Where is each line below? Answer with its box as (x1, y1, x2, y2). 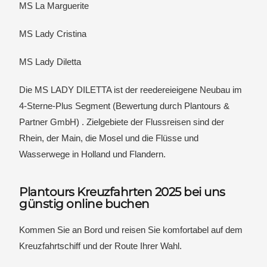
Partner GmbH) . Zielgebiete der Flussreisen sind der (19, 117, 225, 127)
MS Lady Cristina (19, 29, 87, 39)
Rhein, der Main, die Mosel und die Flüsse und (19, 133, 199, 143)
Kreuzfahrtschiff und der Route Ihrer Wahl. (19, 241, 182, 251)
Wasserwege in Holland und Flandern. (19, 149, 166, 159)
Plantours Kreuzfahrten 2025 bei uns (19, 185, 225, 199)
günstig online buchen (19, 197, 150, 211)
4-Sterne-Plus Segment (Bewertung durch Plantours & (19, 101, 230, 111)
